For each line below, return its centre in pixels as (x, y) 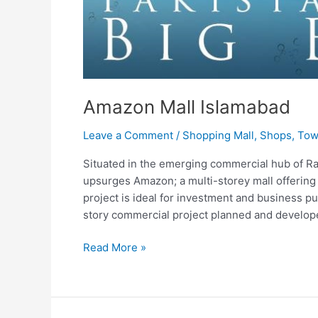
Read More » (115, 248)
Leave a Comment (128, 135)
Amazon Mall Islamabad (187, 106)
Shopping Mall (218, 135)
